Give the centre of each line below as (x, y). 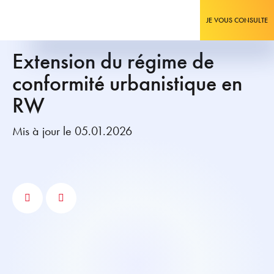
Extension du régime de (113, 61)
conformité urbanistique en (127, 83)
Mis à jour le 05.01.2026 (72, 131)
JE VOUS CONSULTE (237, 20)
